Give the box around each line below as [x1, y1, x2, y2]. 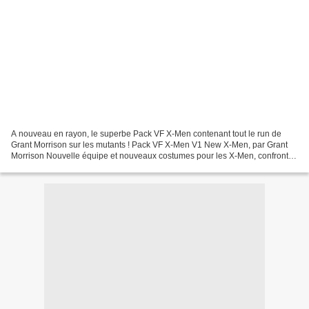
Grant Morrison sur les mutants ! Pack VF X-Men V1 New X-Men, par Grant [11, 139, 288, 150]
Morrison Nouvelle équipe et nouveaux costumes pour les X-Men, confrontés [11, 150, 297, 161]
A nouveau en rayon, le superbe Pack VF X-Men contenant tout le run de [11, 128, 281, 139]
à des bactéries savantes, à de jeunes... [11, 161, 159, 172]
